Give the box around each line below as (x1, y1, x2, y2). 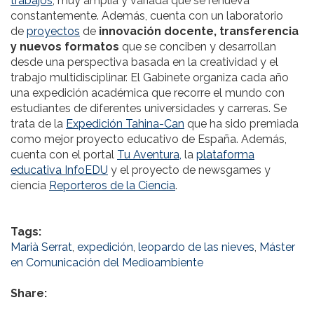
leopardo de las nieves (138, 240, 254, 254)
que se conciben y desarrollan (119, 40, 276, 54)
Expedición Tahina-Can (66, 117, 184, 131)
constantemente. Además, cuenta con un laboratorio (11, 9, 283, 23)
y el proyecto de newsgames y (108, 163, 271, 177)
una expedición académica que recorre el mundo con (11, 86, 285, 100)
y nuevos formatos (11, 40, 119, 54)
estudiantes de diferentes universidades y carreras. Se (11, 102, 287, 116)
